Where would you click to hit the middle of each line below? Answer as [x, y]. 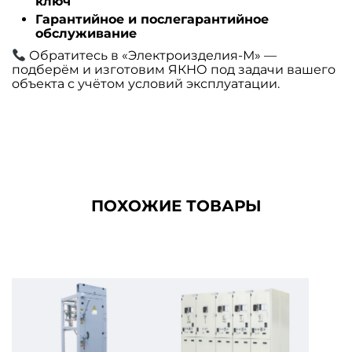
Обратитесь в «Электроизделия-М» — [152, 55]
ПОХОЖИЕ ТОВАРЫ [176, 205]
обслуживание [86, 33]
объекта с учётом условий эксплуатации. [146, 83]
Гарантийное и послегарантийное [152, 19]
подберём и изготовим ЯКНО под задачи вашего [174, 69]
